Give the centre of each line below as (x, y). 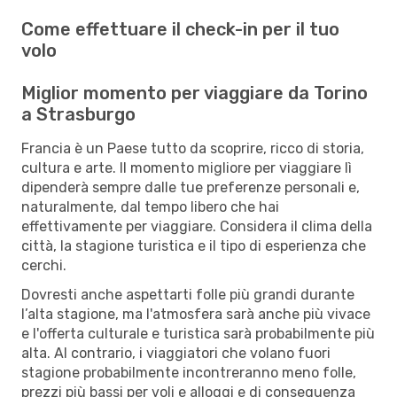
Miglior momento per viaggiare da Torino (195, 93)
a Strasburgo (78, 114)
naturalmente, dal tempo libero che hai (150, 206)
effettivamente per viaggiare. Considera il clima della (197, 226)
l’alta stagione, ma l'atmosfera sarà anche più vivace (196, 314)
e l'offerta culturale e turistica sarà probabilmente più (198, 333)
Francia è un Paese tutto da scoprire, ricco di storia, (193, 148)
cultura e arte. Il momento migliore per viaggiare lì (187, 167)
